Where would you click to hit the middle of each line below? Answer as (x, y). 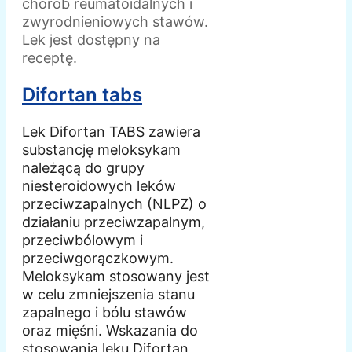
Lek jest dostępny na (91, 40)
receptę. (49, 58)
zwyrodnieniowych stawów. (115, 22)
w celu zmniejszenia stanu (108, 295)
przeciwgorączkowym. (98, 258)
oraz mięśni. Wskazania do (110, 331)
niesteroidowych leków (99, 186)
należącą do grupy (83, 168)
